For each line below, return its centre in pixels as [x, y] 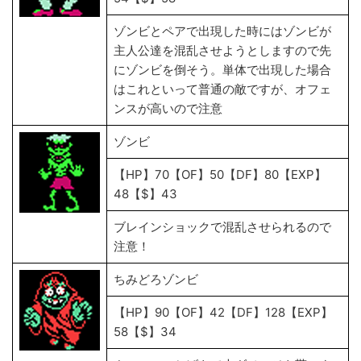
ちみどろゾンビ [156, 279]
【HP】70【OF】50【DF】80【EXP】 [220, 174]
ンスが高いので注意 [168, 108]
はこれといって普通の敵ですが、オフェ [222, 89]
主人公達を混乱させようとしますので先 [222, 50]
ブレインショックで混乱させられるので [222, 227]
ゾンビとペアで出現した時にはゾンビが [222, 31]
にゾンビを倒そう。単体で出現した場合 [222, 70]
